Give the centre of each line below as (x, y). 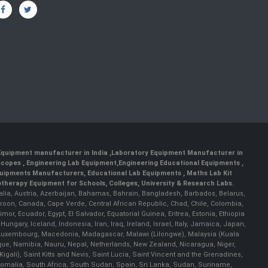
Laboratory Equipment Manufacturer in (177, 153)
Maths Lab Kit (209, 173)
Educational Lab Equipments (135, 173)
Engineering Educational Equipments (180, 163)
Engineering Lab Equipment (71, 163)
